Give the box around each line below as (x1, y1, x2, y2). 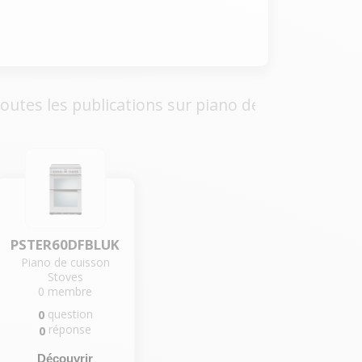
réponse (48, 322, 92, 338)
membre (48, 284, 93, 300)
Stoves (47, 269, 83, 285)
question (47, 306, 93, 322)
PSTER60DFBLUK (11, 235, 120, 255)
